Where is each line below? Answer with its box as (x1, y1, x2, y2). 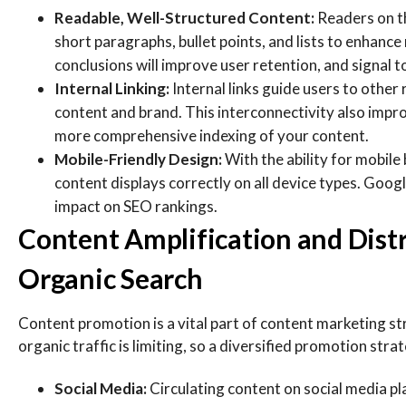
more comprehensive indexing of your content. (54, 126, 369, 145)
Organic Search (18, 262, 203, 295)
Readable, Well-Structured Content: (54, 8, 317, 27)
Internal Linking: (54, 79, 172, 98)
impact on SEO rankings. (54, 197, 217, 216)
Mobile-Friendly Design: (54, 150, 225, 169)
